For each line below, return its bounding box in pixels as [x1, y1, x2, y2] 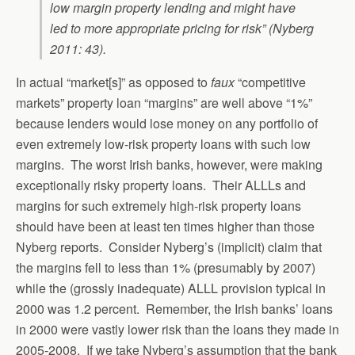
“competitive [238, 73, 306, 91]
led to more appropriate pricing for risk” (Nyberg [50, 19, 314, 37]
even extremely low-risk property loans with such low [16, 135, 311, 153]
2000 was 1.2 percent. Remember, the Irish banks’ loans [16, 300, 333, 318]
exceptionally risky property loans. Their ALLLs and [16, 176, 306, 194]
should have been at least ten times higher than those [16, 217, 315, 235]
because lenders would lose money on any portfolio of [16, 114, 318, 132]
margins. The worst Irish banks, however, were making [16, 155, 323, 174]
